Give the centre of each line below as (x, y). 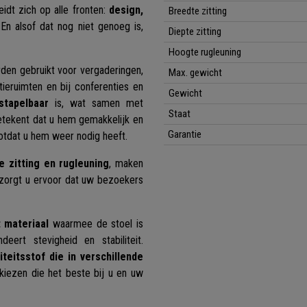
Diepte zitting (195, 32)
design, (126, 10)
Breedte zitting (198, 11)
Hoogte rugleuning (205, 52)
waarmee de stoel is (96, 224)
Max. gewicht (196, 73)
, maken (126, 164)
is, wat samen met (96, 103)
